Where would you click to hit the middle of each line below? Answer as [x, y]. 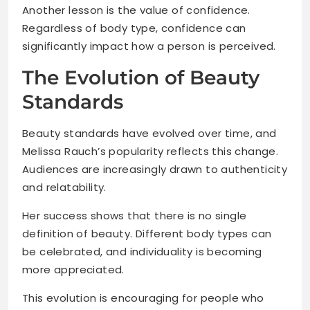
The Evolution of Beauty [141, 78]
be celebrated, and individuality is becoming [142, 252]
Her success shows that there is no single [135, 216]
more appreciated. [73, 270]
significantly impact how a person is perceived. [149, 46]
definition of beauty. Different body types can [147, 234]
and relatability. [64, 188]
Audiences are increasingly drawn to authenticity [155, 170]
